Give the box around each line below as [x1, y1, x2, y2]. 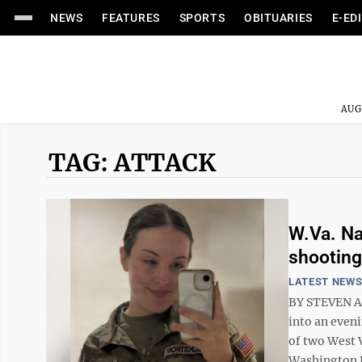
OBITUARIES [244, 11, 313, 24]
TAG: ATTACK [48, 147, 216, 178]
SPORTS [179, 11, 225, 24]
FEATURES [102, 11, 160, 24]
